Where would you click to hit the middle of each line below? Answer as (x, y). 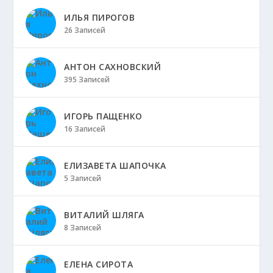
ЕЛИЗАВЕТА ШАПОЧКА (115, 165)
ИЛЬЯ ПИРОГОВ (100, 17)
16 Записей (85, 129)
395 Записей (87, 79)
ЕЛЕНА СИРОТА (99, 264)
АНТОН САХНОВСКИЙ (113, 66)
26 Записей (85, 30)
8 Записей (83, 227)
